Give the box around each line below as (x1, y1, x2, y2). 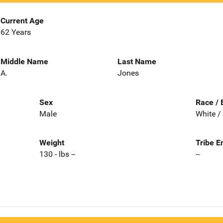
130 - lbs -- (39, 149, 75, 159)
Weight (39, 138, 64, 148)
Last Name (117, 56, 156, 66)
